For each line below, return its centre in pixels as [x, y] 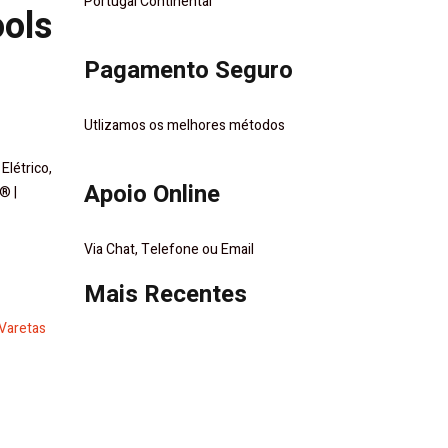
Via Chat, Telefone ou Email [168, 249]
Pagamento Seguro [188, 70]
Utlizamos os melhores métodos [184, 125]
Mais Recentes [165, 294]
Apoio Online [151, 194]
